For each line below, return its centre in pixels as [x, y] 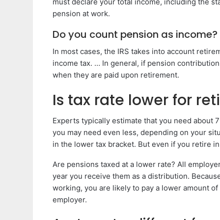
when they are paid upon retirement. [116, 75]
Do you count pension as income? [135, 34]
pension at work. [81, 13]
